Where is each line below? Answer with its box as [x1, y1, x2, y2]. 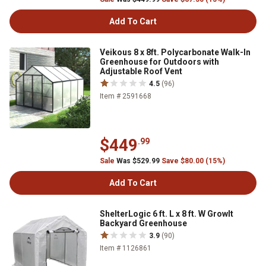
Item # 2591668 [100, 92, 151, 100]
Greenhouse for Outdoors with [100, 57, 219, 66]
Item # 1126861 [100, 244, 151, 252]
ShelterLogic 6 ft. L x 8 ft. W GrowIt [100, 209, 233, 218]
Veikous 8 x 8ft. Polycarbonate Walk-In [100, 47, 251, 57]
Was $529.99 [115, 157, 161, 165]
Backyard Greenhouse [100, 218, 187, 228]
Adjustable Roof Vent [100, 66, 182, 76]
